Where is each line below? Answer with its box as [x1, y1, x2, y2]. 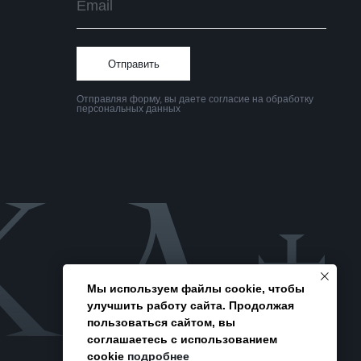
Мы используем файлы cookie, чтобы [87, 282, 305, 296]
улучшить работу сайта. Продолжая [87, 299, 294, 313]
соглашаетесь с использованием [87, 333, 277, 346]
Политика [38, 165, 93, 180]
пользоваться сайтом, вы [87, 316, 235, 330]
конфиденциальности [38, 183, 161, 197]
